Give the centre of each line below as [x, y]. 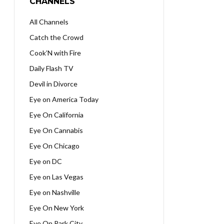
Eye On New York [57, 208]
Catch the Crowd [56, 37]
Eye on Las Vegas [56, 177]
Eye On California [56, 115]
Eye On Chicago [54, 146]
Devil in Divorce [53, 84]
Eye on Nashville [55, 192]
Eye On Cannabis [56, 130]
